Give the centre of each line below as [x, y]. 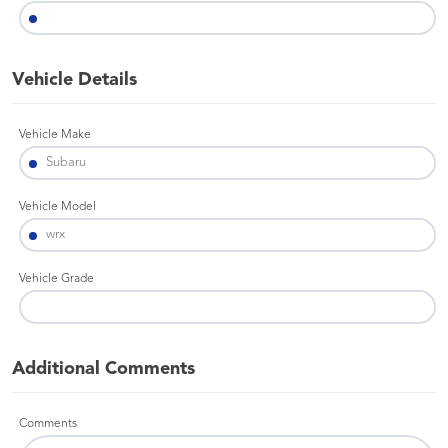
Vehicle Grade [56, 279]
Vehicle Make [55, 135]
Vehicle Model [57, 207]
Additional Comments [103, 369]
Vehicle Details [74, 80]
